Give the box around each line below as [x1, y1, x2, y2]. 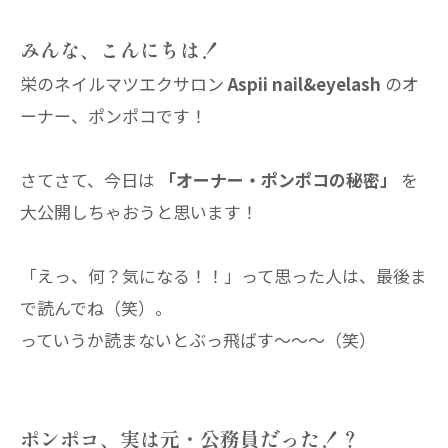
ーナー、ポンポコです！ [20, 103, 207, 128]
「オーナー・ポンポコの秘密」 [159, 167, 397, 192]
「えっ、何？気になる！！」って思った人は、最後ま [20, 263, 427, 288]
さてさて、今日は [20, 167, 159, 192]
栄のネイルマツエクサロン [20, 71, 228, 96]
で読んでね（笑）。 [20, 295, 172, 320]
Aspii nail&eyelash [228, 71, 381, 96]
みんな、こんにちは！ [20, 35, 220, 64]
